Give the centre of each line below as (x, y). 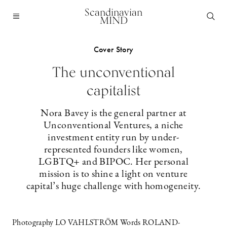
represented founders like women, (113, 150)
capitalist (113, 90)
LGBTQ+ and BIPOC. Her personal (113, 162)
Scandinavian (113, 12)
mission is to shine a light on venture (113, 174)
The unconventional (113, 72)
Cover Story (113, 49)
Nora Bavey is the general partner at (113, 113)
